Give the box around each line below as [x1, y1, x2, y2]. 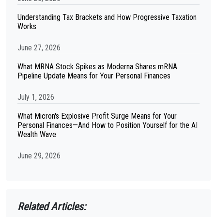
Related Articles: [17, 201, 86, 213]
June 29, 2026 [17, 151, 61, 160]
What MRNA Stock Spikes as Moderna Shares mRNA [17, 62, 177, 71]
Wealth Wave [17, 130, 56, 139]
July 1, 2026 [17, 93, 54, 102]
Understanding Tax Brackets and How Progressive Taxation [17, 13, 197, 22]
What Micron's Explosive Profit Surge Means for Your [17, 111, 177, 121]
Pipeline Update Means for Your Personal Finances [17, 71, 170, 80]
